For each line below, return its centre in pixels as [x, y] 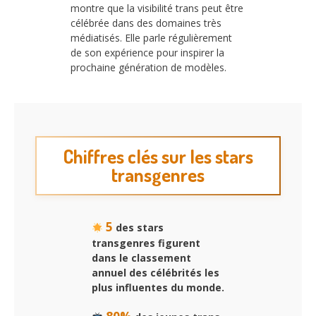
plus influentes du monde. [158, 288]
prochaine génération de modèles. [148, 67]
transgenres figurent [146, 243]
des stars [138, 228]
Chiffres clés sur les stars [158, 156]
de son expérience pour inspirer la [147, 52]
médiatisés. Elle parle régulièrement [151, 37]
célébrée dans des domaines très [146, 23]
